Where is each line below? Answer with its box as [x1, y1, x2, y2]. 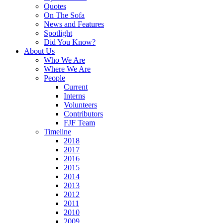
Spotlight [44, 29, 72, 38]
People [44, 74, 65, 83]
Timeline [44, 127, 71, 136]
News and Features [44, 20, 104, 29]
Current [64, 83, 88, 92]
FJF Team [64, 118, 95, 127]
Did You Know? [44, 38, 96, 47]
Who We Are [44, 56, 85, 65]
